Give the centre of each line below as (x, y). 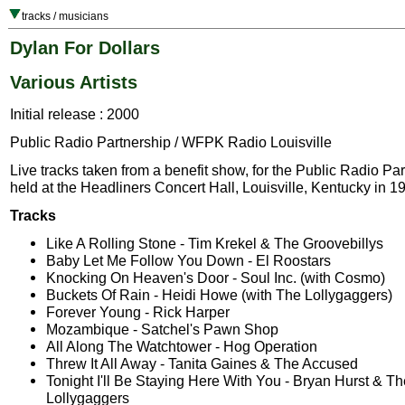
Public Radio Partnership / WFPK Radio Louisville (171, 142)
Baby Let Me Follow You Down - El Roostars (188, 261)
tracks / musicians (65, 16)
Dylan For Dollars (85, 48)
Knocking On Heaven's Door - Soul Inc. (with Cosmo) (216, 278)
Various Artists (74, 82)
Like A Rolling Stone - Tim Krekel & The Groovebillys (215, 244)
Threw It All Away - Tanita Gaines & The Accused (202, 364)
